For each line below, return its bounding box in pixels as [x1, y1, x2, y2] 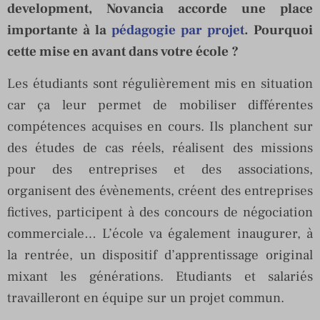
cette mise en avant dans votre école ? [7, 42, 239, 60]
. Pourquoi [244, 21, 313, 39]
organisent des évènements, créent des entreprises [7, 181, 313, 199]
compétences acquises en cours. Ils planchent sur [7, 117, 313, 135]
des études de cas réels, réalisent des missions [7, 139, 313, 156]
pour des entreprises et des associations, [7, 160, 313, 178]
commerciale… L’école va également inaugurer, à [7, 224, 313, 242]
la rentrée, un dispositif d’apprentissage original [7, 246, 313, 264]
